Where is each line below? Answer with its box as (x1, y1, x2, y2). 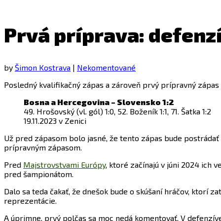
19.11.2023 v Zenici (24, 116, 86, 126)
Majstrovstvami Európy (23, 160, 106, 170)
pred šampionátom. (4, 169, 74, 179)
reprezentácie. (4, 196, 57, 206)
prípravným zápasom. (4, 143, 82, 152)
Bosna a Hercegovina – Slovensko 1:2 (24, 97, 174, 107)
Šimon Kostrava (15, 63, 71, 73)
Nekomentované (77, 63, 136, 73)
